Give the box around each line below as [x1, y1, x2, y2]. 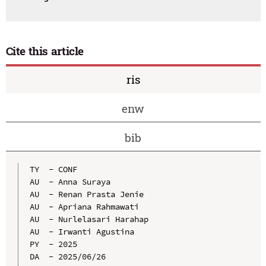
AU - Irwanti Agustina [29, 226, 134, 237]
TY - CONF [29, 163, 77, 175]
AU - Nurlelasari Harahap [29, 213, 148, 224]
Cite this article [5, 43, 84, 59]
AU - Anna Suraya [29, 176, 110, 187]
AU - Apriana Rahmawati [29, 201, 139, 212]
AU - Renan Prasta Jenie [29, 188, 144, 199]
